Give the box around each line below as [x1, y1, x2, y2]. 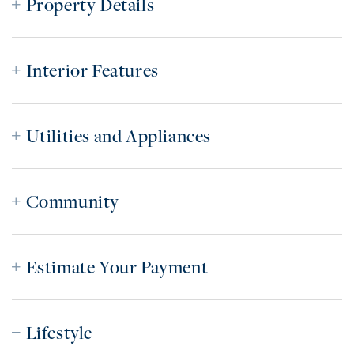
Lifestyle [25, 321, 93, 345]
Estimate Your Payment [25, 255, 209, 280]
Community [25, 190, 120, 214]
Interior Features [25, 58, 159, 83]
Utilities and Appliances [25, 124, 212, 149]
